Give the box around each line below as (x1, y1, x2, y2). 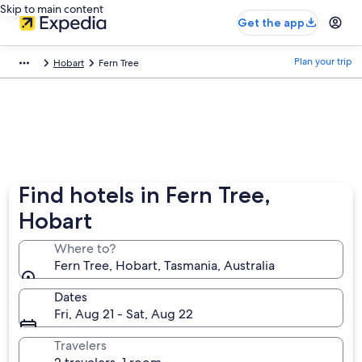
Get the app (238, 15, 305, 30)
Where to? (54, 240, 116, 257)
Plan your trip (294, 55, 352, 68)
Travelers (54, 337, 107, 354)
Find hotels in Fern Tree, (19, 181, 271, 208)
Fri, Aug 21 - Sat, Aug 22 (54, 305, 194, 322)
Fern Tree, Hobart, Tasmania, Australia (54, 257, 276, 274)
